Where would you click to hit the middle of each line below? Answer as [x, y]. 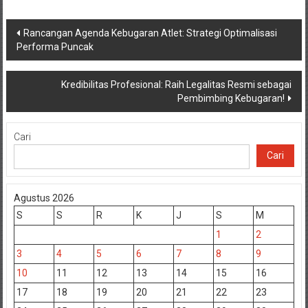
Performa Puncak [55, 46]
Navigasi [41, 30]
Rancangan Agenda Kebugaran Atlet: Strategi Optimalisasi [150, 33]
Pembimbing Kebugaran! [231, 98]
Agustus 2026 [44, 198]
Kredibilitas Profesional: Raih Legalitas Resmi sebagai [177, 84]
